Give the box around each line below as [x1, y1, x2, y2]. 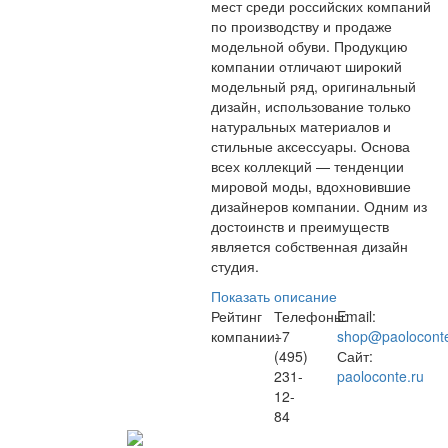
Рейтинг [211, 306, 262, 326]
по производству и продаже [211, 16, 392, 36]
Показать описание [211, 286, 337, 306]
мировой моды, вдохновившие [211, 176, 411, 196]
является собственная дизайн [211, 236, 408, 256]
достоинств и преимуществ [211, 216, 389, 236]
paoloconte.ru [337, 366, 424, 386]
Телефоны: [274, 306, 348, 326]
